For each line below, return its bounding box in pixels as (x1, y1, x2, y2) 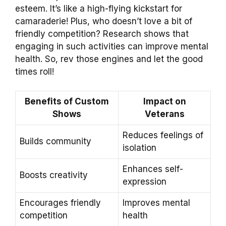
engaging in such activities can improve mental (15, 41, 208, 51)
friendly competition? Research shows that (15, 28, 189, 39)
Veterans (144, 109, 185, 120)
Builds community (20, 136, 91, 147)
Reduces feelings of (123, 130, 203, 141)
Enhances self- (123, 164, 183, 175)
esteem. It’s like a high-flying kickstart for (15, 3, 182, 14)
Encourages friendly (20, 198, 101, 208)
